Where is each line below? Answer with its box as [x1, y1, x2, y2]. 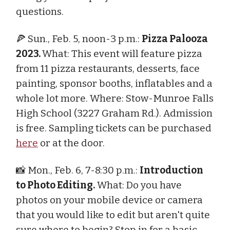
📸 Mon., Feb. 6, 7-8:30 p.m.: [16, 164, 140, 176]
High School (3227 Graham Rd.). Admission [16, 107, 213, 119]
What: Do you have [95, 179, 182, 191]
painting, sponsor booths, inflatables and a [16, 77, 213, 89]
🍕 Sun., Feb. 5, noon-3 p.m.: [16, 32, 142, 45]
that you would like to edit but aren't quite [16, 208, 210, 221]
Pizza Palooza [142, 32, 208, 45]
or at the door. [38, 137, 105, 149]
